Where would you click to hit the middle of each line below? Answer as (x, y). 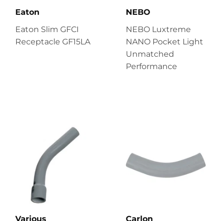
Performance (151, 66)
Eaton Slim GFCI (47, 29)
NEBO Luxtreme (158, 29)
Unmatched (150, 54)
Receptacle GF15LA (53, 41)
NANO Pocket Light (165, 41)
